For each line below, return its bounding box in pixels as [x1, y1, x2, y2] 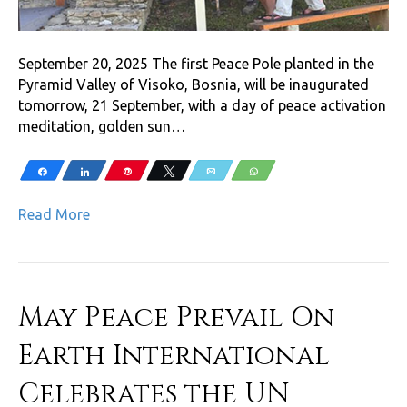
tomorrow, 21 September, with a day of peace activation [18, 96, 386, 114]
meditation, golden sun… [18, 117, 185, 134]
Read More [18, 205, 90, 223]
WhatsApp [266, 166, 309, 175]
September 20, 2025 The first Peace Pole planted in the [18, 55, 374, 72]
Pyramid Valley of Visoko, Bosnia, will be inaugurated [18, 75, 369, 93]
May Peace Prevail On [18, 299, 334, 336]
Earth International [18, 337, 330, 374]
